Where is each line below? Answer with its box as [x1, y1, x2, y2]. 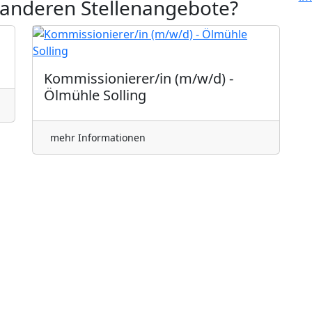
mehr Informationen [50, 130, 146, 144]
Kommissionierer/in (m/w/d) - [44, 68, 233, 88]
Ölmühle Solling [44, 85, 146, 104]
